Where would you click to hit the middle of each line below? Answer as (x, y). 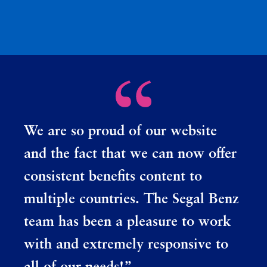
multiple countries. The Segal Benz (131, 199)
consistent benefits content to (113, 177)
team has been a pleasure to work (127, 222)
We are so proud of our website (120, 131)
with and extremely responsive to (126, 245)
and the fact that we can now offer (130, 154)
